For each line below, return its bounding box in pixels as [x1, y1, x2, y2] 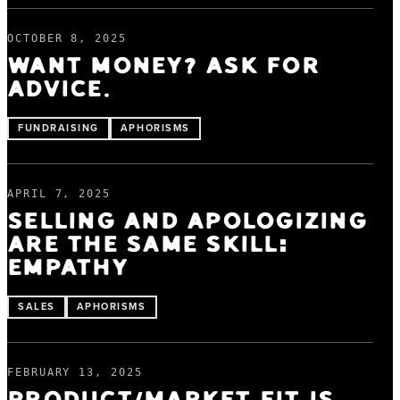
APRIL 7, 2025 [7, 187, 111, 200]
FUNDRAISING [18, 120, 99, 135]
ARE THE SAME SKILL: [7, 233, 287, 256]
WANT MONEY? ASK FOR [7, 54, 320, 78]
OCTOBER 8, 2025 [7, 31, 127, 45]
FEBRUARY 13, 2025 [7, 365, 143, 379]
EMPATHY [7, 256, 128, 279]
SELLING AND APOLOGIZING [7, 210, 367, 233]
